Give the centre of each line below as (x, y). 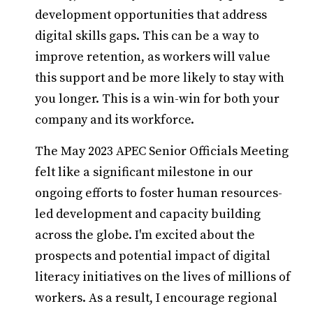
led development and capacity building (148, 214)
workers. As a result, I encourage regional (156, 298)
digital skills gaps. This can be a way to (147, 36)
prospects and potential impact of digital (153, 256)
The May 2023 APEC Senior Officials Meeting (162, 151)
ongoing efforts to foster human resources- (159, 193)
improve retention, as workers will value (153, 57)
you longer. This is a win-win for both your (157, 99)
